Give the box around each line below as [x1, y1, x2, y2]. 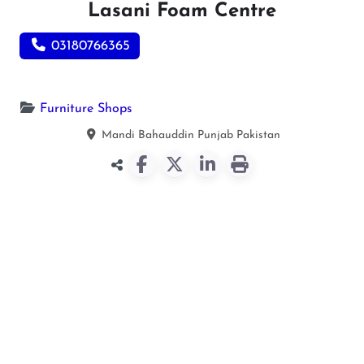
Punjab [197, 128, 233, 141]
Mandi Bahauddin [101, 128, 194, 141]
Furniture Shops [40, 102, 132, 115]
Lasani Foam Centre [88, 2, 276, 21]
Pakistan [236, 128, 280, 141]
